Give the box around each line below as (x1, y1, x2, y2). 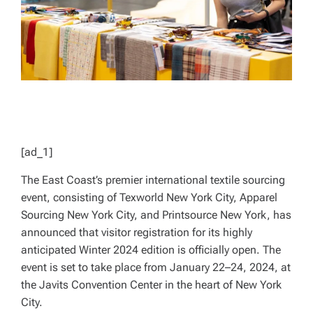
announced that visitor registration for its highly (21, 226, 252, 240)
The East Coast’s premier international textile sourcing (21, 173, 285, 187)
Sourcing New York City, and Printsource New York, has (21, 208, 291, 222)
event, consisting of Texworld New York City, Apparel (21, 191, 277, 205)
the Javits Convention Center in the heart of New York (21, 278, 282, 292)
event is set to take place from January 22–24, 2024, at (21, 261, 291, 275)
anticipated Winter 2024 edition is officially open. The (21, 243, 281, 257)
